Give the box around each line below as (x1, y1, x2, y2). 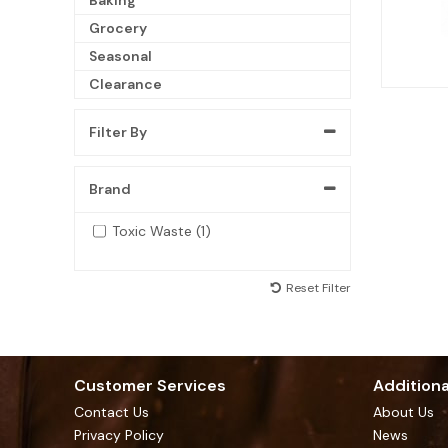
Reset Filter (285, 279, 351, 296)
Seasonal (89, 46, 152, 65)
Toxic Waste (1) (111, 221, 211, 240)
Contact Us (74, 403, 149, 421)
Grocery (89, 18, 147, 37)
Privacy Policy (74, 426, 164, 444)
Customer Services (74, 375, 226, 396)
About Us (373, 403, 434, 421)
